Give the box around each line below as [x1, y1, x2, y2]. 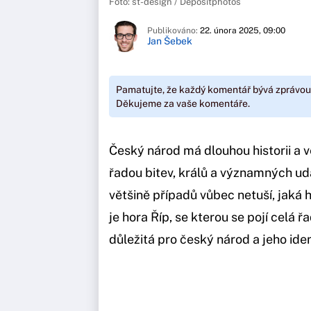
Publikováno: [147, 26, 200, 36]
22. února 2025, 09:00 [200, 26, 285, 36]
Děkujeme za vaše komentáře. [116, 97, 250, 109]
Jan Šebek [147, 35, 192, 47]
